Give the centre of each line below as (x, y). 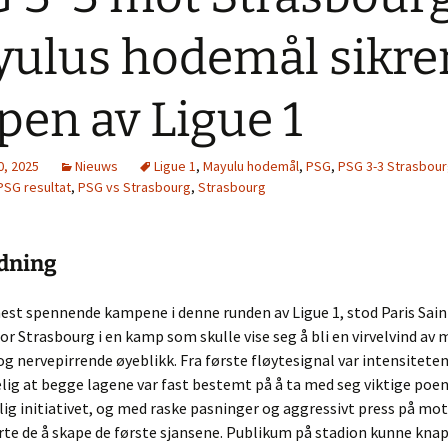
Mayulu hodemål (251, 166)
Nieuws (96, 166)
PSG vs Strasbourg (134, 187)
